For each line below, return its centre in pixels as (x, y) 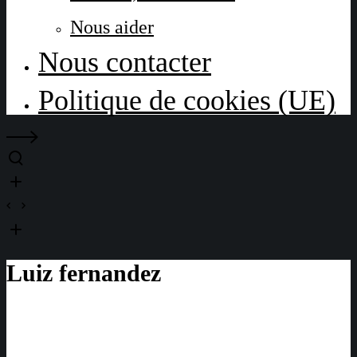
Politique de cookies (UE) (187, 100)
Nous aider (112, 27)
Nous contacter (125, 62)
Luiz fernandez (84, 273)
